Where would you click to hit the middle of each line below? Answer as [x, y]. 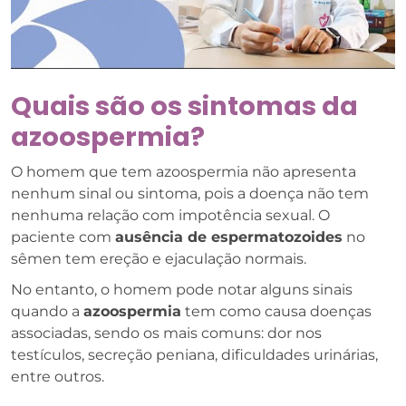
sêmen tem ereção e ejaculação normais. [159, 258]
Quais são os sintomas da [184, 106]
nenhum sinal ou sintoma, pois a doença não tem [190, 193]
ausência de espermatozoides [229, 237]
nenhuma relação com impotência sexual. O [170, 215]
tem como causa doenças [276, 311]
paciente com [63, 237]
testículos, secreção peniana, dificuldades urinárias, [194, 354]
